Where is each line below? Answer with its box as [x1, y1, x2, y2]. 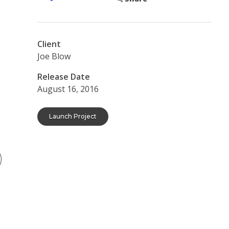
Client [37, 38, 61, 50]
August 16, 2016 [37, 83, 99, 95]
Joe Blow [37, 50, 71, 62]
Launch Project [49, 112, 97, 121]
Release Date [37, 71, 90, 82]
